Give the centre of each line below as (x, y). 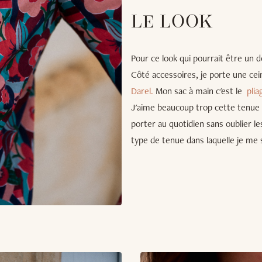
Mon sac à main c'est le (200, 91)
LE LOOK (172, 23)
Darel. (142, 91)
